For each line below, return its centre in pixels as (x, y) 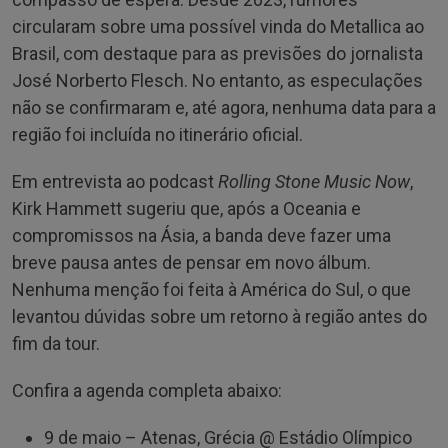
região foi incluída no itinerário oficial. (157, 134)
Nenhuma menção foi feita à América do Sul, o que (211, 289)
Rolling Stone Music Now (314, 181)
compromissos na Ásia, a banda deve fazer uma (201, 235)
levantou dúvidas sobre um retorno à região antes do (219, 316)
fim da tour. (56, 343)
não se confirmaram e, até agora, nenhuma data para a (224, 107)
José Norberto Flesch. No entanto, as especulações (217, 80)
